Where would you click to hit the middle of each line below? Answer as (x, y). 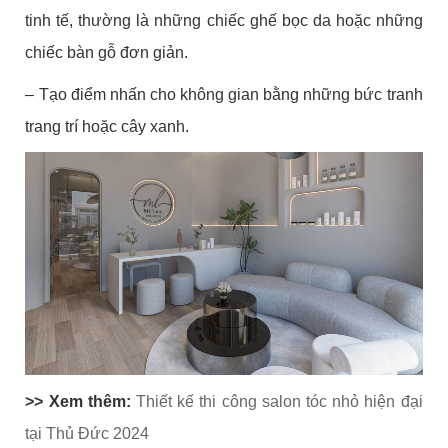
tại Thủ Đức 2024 (87, 434)
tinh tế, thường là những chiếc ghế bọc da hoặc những (224, 20)
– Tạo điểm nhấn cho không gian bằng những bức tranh (224, 94)
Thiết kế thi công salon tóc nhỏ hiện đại (279, 402)
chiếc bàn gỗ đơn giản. (107, 52)
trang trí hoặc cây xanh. (107, 126)
